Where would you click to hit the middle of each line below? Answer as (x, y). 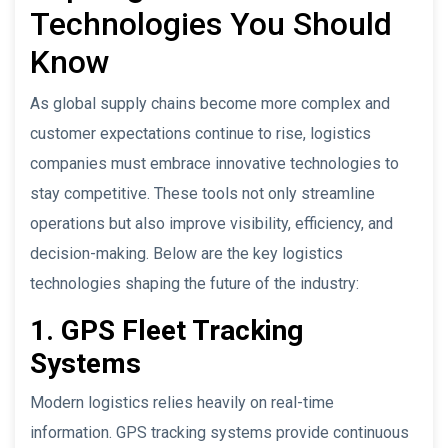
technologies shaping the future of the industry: (194, 283)
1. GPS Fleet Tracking (166, 330)
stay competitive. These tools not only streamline (202, 193)
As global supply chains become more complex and (210, 103)
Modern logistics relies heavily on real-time (182, 402)
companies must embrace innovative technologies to (214, 163)
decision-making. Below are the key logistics (186, 253)
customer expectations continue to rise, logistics (200, 133)
